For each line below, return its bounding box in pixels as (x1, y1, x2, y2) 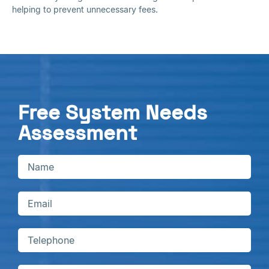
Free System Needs (18, 99, 207, 126)
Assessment (18, 119, 138, 147)
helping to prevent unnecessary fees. (12, 4, 158, 14)
